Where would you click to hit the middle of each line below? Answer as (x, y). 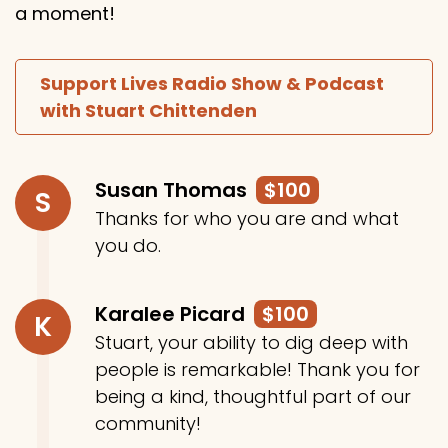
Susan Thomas (173, 190)
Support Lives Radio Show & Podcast (212, 83)
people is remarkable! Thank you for (257, 369)
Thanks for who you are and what (247, 218)
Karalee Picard (172, 314)
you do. (128, 245)
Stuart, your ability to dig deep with (251, 342)
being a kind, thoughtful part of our (253, 396)
